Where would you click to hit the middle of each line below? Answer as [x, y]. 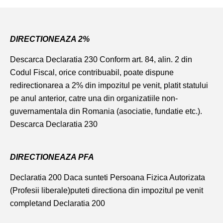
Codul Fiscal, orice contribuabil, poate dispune [92, 73]
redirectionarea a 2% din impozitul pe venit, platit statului [109, 86]
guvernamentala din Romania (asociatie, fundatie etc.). [106, 111]
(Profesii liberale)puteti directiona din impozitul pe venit [107, 191]
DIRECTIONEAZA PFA [52, 157]
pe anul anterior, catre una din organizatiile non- [94, 99]
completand [32, 204]
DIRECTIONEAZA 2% [50, 39]
